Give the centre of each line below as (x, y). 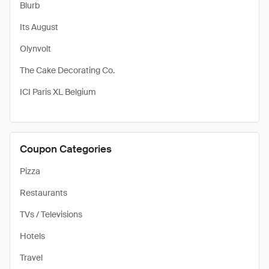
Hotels (32, 236)
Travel (31, 258)
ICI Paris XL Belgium (58, 92)
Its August (39, 27)
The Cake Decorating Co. (67, 70)
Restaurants (44, 193)
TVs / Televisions (51, 214)
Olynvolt (35, 49)
